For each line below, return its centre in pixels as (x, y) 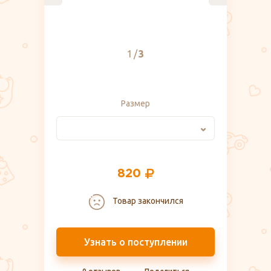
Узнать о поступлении (135, 242)
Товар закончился (147, 201)
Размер (135, 103)
